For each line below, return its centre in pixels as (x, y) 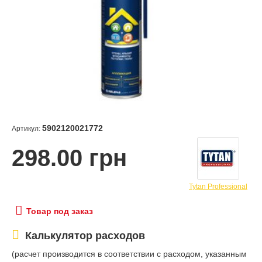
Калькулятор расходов (85, 236)
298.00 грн (69, 158)
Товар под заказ (60, 211)
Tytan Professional (218, 187)
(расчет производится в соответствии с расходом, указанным (129, 254)
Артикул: (26, 128)
